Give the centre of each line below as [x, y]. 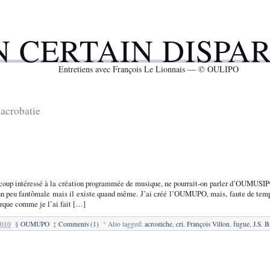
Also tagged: [126, 224]
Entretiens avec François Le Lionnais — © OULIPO [148, 69]
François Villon [208, 224]
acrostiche [158, 224]
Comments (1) [79, 224]
